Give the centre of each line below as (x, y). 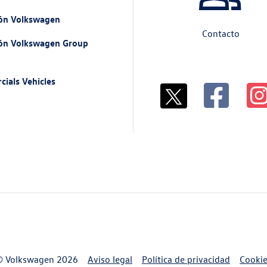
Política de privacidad (186, 259)
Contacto (221, 33)
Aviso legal (110, 259)
